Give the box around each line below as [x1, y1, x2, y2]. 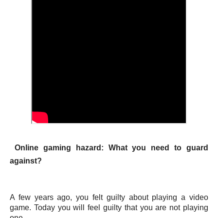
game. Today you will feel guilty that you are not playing [10, 203, 208, 212]
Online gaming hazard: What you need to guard [14, 144, 208, 152]
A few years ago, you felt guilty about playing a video [10, 193, 208, 201]
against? [10, 157, 42, 165]
